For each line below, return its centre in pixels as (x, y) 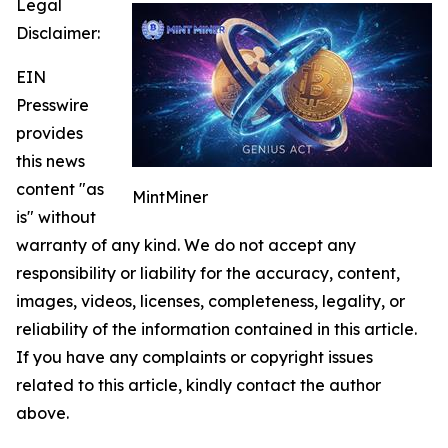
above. (42, 412)
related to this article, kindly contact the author (198, 384)
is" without (56, 216)
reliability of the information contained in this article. (216, 328)
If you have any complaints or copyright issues (194, 356)
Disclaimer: (58, 32)
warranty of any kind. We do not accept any (186, 244)
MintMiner (170, 196)
